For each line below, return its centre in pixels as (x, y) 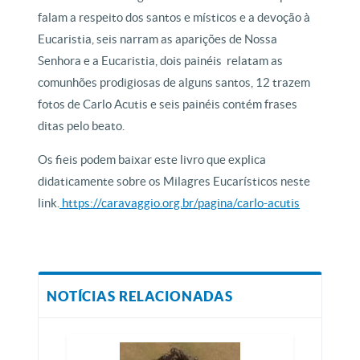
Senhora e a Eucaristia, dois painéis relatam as (161, 61)
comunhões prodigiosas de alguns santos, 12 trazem (174, 83)
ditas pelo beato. (82, 126)
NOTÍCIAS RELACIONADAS (140, 297)
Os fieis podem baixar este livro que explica (152, 160)
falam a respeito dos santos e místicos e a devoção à (174, 18)
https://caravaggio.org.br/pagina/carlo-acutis (180, 203)
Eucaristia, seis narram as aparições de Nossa (158, 39)
